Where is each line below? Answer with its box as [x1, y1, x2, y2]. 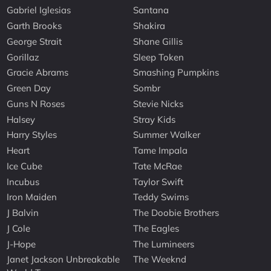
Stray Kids [133, 113, 176, 125]
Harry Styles [7, 129, 57, 141]
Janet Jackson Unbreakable [7, 253, 120, 266]
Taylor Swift [133, 175, 184, 188]
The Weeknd [133, 253, 187, 266]
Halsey [7, 113, 36, 125]
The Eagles [133, 222, 180, 234]
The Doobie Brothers [133, 207, 220, 219]
